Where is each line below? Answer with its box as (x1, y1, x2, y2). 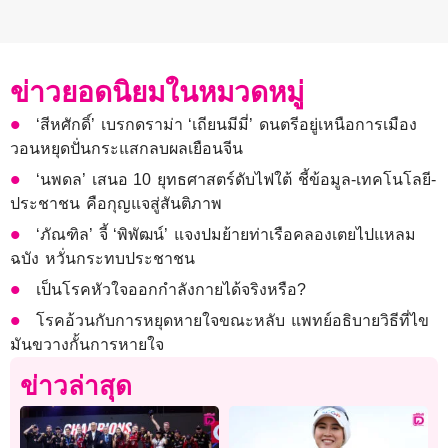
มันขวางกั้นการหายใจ (10, 336, 176, 354)
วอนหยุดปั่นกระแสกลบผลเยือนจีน (10, 140, 243, 158)
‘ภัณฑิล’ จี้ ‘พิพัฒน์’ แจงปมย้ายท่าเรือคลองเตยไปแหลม (36, 226, 417, 244)
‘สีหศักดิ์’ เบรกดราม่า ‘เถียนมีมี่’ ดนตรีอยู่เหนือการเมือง (36, 116, 418, 134)
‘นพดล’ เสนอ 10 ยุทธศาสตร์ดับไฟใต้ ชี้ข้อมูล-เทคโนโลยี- (36, 171, 436, 189)
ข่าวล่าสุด (20, 371, 132, 402)
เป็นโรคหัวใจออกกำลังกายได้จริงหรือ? (36, 281, 307, 299)
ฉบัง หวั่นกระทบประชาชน (10, 250, 195, 268)
